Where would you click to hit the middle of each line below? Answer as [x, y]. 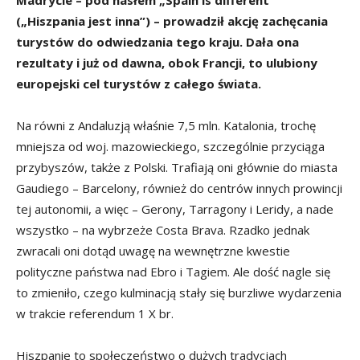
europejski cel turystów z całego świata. [139, 84]
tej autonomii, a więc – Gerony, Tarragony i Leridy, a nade [175, 209]
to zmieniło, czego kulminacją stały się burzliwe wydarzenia [179, 292]
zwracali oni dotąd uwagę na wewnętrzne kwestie [153, 251]
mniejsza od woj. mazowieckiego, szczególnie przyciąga [170, 146]
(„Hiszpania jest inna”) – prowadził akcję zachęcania [172, 21]
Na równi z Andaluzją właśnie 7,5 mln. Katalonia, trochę [166, 125]
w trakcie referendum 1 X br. [95, 313]
